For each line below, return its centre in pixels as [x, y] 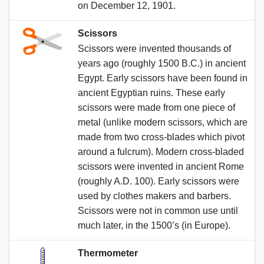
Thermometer [108, 253]
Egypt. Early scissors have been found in [163, 78]
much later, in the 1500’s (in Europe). [154, 225]
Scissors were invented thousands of [154, 48]
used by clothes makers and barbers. [154, 196]
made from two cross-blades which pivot [161, 137]
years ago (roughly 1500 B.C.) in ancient [162, 63]
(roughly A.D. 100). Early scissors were [159, 181]
